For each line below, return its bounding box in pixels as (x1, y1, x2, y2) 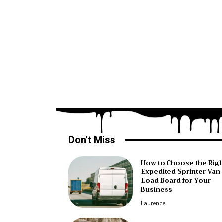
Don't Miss (68, 133, 115, 146)
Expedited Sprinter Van (140, 166, 220, 177)
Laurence (140, 199, 165, 207)
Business (140, 183, 172, 195)
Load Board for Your (140, 174, 211, 186)
